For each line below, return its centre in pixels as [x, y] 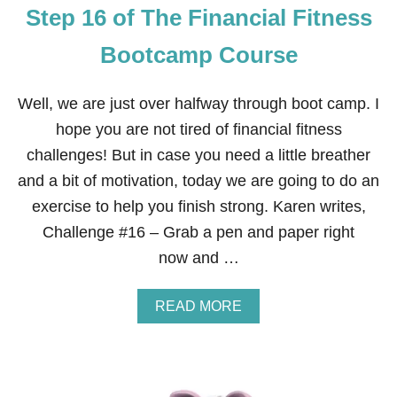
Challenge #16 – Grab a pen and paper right [198, 232]
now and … [198, 258]
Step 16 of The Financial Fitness [198, 18]
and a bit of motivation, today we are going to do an [198, 181]
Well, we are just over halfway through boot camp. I [198, 104]
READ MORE [198, 306]
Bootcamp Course [198, 55]
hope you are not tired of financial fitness [198, 129]
